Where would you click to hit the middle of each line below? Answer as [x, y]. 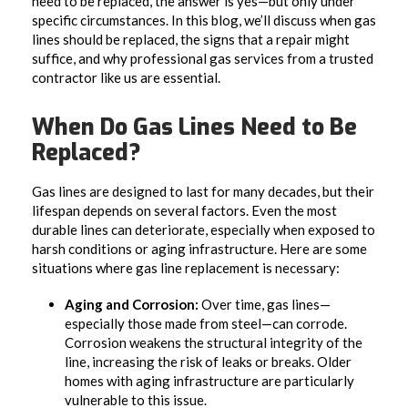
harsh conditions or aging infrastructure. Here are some [199, 248]
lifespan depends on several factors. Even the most [184, 210]
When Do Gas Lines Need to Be [194, 127]
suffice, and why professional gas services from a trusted [203, 58]
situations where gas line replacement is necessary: [186, 267]
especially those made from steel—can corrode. [206, 323]
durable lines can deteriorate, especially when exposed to [204, 229]
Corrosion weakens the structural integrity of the [214, 342]
